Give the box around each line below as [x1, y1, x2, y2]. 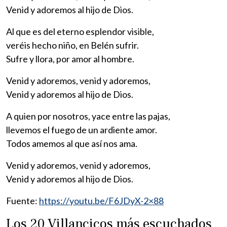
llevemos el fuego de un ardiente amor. [6, 124, 157, 135]
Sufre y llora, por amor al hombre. [6, 53, 134, 64]
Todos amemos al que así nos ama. [6, 137, 137, 149]
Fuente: [6, 195, 39, 206]
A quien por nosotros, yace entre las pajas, [6, 110, 170, 122]
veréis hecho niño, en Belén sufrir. [6, 39, 139, 51]
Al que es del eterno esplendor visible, [6, 25, 154, 37]
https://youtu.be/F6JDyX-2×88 [39, 195, 164, 206]
